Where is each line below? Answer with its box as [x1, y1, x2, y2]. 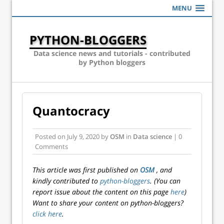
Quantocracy [32, 102, 110, 119]
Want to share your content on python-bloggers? [32, 198, 183, 207]
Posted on [35, 132, 67, 141]
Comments [35, 142, 68, 151]
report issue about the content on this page [32, 187, 170, 196]
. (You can [150, 176, 180, 185]
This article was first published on [32, 165, 140, 174]
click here [32, 209, 62, 218]
